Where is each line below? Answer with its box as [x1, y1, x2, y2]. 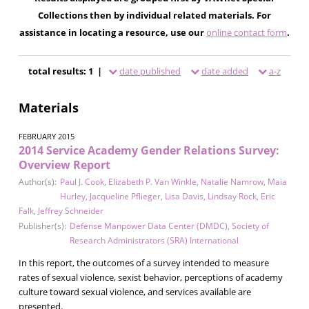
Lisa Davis [164, 190, 203, 202]
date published [119, 64, 181, 77]
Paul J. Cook [59, 175, 104, 188]
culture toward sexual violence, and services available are [18, 285, 251, 298]
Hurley [59, 190, 86, 202]
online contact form [206, 26, 287, 39]
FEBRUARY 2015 [18, 130, 74, 141]
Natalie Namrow [200, 175, 263, 188]
